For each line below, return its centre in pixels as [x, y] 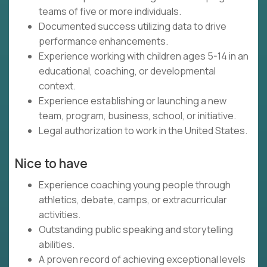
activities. [60, 215]
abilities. [57, 245]
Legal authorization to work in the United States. [143, 131]
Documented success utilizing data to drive [133, 27]
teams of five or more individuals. [110, 12]
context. [57, 86]
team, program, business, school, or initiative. [137, 116]
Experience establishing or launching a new [133, 101]
